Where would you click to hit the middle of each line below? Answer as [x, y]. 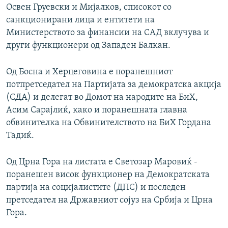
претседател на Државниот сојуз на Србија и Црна [109, 201]
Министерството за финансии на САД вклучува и [108, 33]
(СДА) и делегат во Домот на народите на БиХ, [102, 98]
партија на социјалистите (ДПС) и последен [96, 188]
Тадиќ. [20, 136]
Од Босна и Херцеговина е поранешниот [89, 72]
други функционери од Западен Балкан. [88, 46]
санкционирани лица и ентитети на [80, 20]
